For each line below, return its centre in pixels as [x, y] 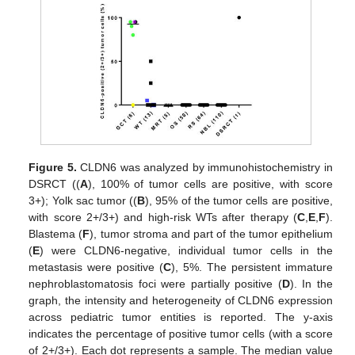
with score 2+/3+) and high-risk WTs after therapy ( [163, 217]
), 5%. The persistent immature [252, 267]
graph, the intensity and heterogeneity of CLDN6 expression [181, 300]
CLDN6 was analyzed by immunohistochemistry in [204, 167]
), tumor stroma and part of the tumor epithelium [211, 233]
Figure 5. [53, 167]
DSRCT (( [55, 183]
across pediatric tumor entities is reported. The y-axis [181, 317]
